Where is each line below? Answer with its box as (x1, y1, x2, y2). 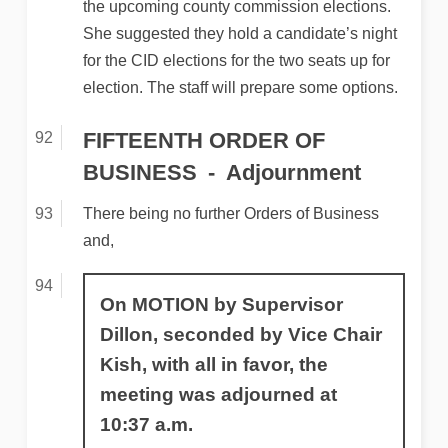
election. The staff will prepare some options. (82, 79, 398, 97)
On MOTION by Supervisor (99, 294, 343, 316)
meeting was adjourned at (99, 384, 337, 406)
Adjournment (225, 159, 361, 185)
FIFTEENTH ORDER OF (82, 127, 325, 153)
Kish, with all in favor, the (99, 354, 328, 376)
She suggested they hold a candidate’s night (82, 25, 397, 43)
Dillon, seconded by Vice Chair (99, 324, 382, 346)
